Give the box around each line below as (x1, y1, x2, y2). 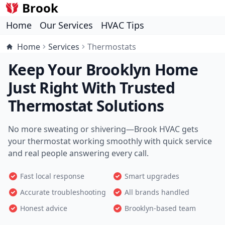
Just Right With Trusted (8, 77, 175, 98)
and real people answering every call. (8, 148, 149, 159)
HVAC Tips (101, 19, 144, 31)
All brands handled (125, 187, 189, 197)
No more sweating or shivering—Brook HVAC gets (8, 124, 198, 135)
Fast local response (20, 171, 84, 181)
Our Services (40, 19, 93, 31)
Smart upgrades (125, 171, 179, 181)
